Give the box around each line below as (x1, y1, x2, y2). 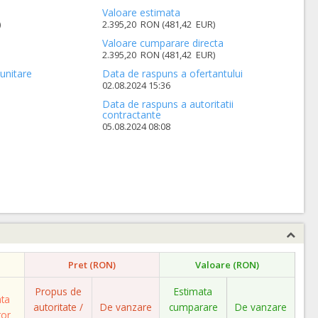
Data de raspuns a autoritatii (102, 97, 234, 111)
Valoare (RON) (195, 258, 259, 271)
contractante (102, 108, 162, 121)
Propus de (35, 285, 82, 298)
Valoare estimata (102, 6, 181, 19)
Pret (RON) (68, 258, 116, 271)
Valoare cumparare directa (102, 36, 224, 50)
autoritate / (33, 300, 83, 314)
